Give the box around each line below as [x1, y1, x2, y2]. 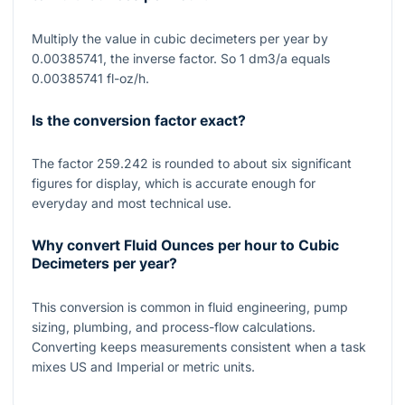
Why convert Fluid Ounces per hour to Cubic [32, 237, 339, 255]
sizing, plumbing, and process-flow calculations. [32, 318, 316, 334]
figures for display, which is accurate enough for [32, 175, 316, 192]
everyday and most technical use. [32, 195, 231, 212]
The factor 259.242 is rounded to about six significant [32, 155, 352, 172]
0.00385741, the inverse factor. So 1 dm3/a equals [32, 50, 330, 66]
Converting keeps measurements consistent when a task [32, 338, 366, 354]
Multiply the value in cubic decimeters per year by [32, 30, 328, 46]
